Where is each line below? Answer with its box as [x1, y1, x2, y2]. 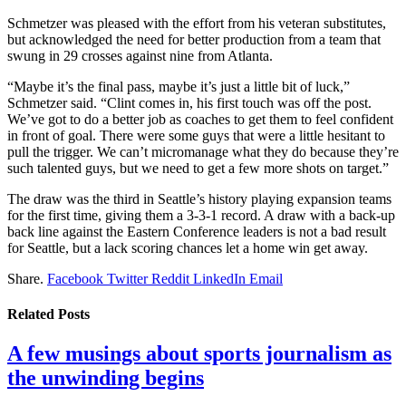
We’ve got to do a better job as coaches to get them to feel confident [7, 111, 393, 127]
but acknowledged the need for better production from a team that [7, 31, 381, 47]
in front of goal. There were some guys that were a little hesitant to [7, 127, 385, 143]
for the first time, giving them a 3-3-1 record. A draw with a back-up [7, 207, 395, 223]
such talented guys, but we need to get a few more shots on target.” [7, 159, 389, 176]
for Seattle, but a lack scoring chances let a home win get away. [7, 239, 368, 256]
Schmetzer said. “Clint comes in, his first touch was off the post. [7, 94, 372, 111]
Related [7, 306, 58, 323]
